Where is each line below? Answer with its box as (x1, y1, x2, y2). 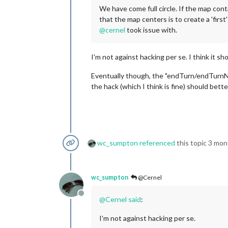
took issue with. (125, 25, 177, 34)
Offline (80, 193, 105, 203)
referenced (139, 138, 175, 147)
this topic (175, 138, 208, 147)
